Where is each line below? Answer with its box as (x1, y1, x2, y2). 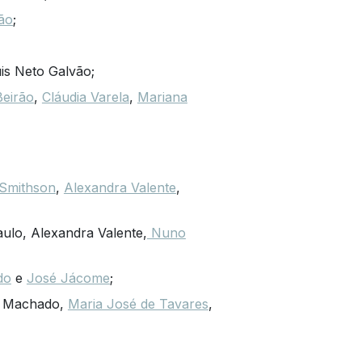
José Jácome (26, 269, 110, 286)
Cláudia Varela (41, 88, 129, 105)
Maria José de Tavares (67, 295, 208, 312)
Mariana (137, 88, 187, 105)
